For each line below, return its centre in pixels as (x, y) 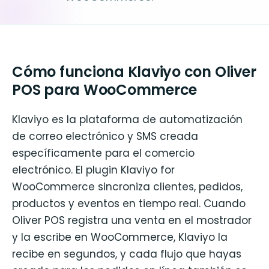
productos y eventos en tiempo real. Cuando (129, 204)
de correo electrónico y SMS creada (105, 137)
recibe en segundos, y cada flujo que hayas (127, 254)
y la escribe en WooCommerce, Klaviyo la (120, 237)
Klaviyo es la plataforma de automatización (127, 120)
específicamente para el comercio (103, 153)
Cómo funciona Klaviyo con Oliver (134, 72)
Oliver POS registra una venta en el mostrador (132, 221)
